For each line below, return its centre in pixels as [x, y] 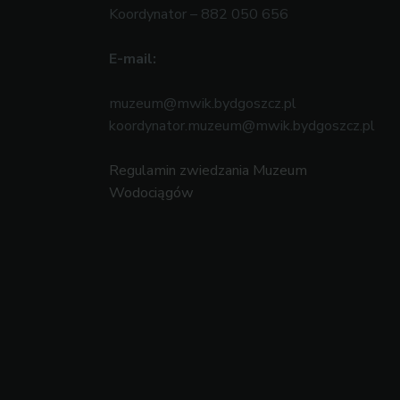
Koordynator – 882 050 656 [199, 15]
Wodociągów [151, 193]
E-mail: [133, 59]
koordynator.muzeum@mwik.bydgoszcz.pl [242, 126]
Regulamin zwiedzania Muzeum [208, 171]
